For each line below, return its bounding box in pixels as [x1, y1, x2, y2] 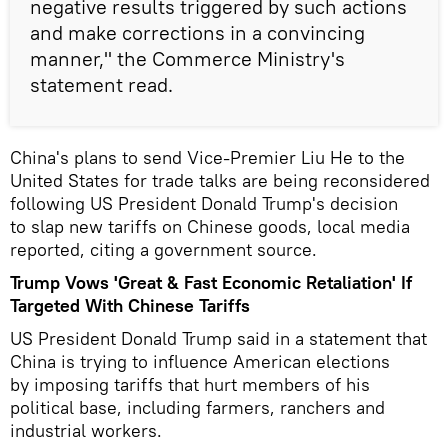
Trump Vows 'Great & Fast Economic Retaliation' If [10, 270, 412, 294]
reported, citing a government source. [10, 237, 317, 261]
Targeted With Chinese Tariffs [10, 293, 250, 317]
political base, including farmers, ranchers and [10, 395, 385, 419]
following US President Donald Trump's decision [10, 191, 398, 215]
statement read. [30, 71, 173, 97]
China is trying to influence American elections [10, 349, 390, 373]
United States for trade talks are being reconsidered [10, 168, 430, 192]
